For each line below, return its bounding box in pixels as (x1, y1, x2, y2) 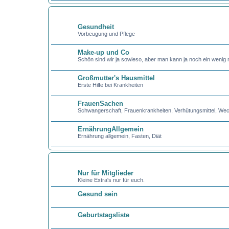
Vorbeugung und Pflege (77, 31, 135, 37)
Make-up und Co (77, 49, 129, 56)
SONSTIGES (51, 157, 82, 163)
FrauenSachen (77, 100, 123, 107)
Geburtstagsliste (77, 211, 129, 219)
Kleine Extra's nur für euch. (77, 177, 145, 183)
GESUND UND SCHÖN (51, 11, 105, 16)
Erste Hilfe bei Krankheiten (77, 82, 143, 88)
